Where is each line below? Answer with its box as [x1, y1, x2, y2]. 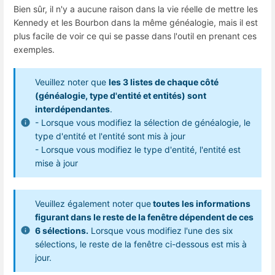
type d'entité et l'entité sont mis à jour [35, 131, 185, 142]
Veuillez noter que [35, 77, 109, 88]
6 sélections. [35, 225, 88, 236]
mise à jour [35, 158, 78, 169]
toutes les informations [151, 198, 250, 209]
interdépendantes [35, 104, 110, 115]
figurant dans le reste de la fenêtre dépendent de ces [35, 211, 254, 222]
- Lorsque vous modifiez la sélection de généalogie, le [35, 117, 250, 128]
